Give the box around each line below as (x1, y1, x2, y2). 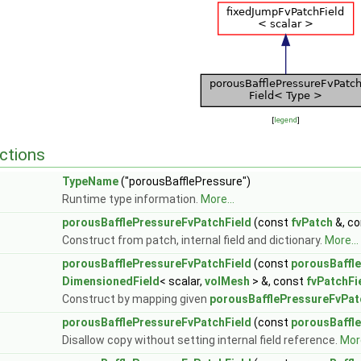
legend (273, 115, 297, 124)
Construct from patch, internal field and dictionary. (62, 234, 325, 247)
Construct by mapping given (62, 293, 210, 305)
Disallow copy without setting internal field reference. (62, 334, 340, 346)
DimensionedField (62, 275, 160, 288)
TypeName (62, 175, 118, 188)
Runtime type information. (62, 193, 201, 205)
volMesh (205, 275, 250, 288)
